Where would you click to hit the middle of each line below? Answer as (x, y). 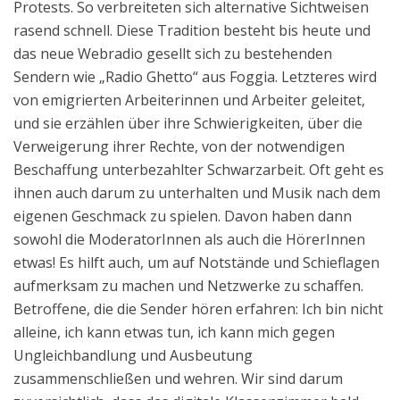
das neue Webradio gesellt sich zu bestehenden (173, 54)
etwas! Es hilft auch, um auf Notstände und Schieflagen (196, 262)
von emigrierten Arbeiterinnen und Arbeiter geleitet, (189, 100)
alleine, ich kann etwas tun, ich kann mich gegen (174, 332)
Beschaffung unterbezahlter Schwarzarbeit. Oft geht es (199, 170)
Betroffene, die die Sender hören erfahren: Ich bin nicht (198, 309)
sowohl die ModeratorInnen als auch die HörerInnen (189, 239)
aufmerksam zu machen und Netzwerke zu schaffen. (188, 286)
